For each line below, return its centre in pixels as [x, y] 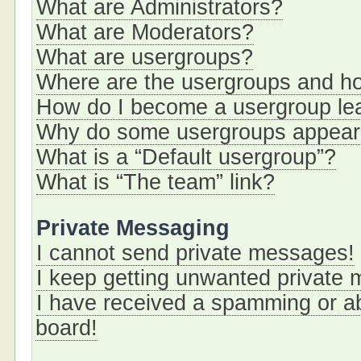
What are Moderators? [145, 32]
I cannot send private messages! [196, 253]
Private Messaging [133, 228]
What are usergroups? [145, 57]
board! [67, 328]
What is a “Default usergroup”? [187, 157]
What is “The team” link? [156, 182]
